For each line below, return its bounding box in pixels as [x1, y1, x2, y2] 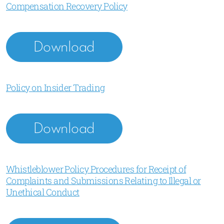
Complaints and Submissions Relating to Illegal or [6, 174, 201, 186]
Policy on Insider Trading [6, 81, 105, 93]
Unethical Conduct [6, 186, 79, 198]
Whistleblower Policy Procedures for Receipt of [6, 163, 186, 175]
